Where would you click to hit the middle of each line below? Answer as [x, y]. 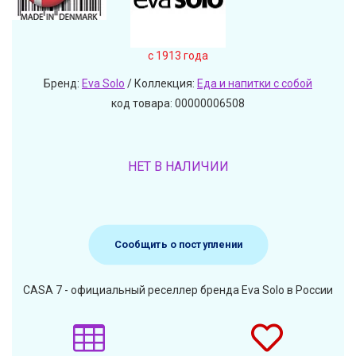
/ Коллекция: [161, 84]
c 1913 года [178, 56]
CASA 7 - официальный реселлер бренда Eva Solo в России [178, 290]
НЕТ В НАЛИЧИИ [178, 167]
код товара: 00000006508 [178, 104]
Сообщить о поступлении [178, 245]
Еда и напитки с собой [255, 84]
